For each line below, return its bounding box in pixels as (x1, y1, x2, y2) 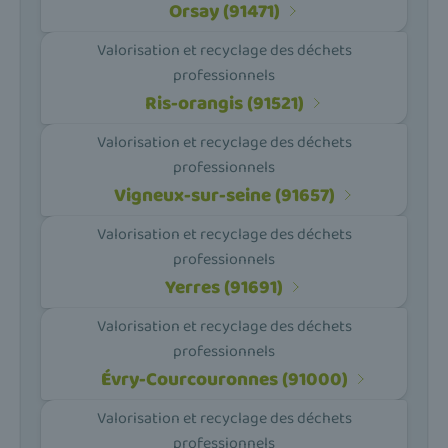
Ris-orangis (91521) (144, 87, 304, 119)
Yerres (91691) (165, 271, 283, 303)
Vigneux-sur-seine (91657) (113, 179, 335, 211)
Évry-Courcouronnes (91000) (100, 363, 348, 395)
